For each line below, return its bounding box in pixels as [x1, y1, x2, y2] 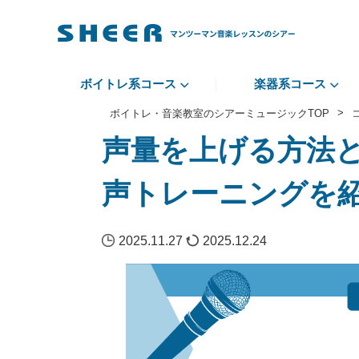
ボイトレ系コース [80, 77, 176, 91]
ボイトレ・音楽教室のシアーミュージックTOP [110, 107, 329, 119]
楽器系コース [253, 77, 326, 91]
